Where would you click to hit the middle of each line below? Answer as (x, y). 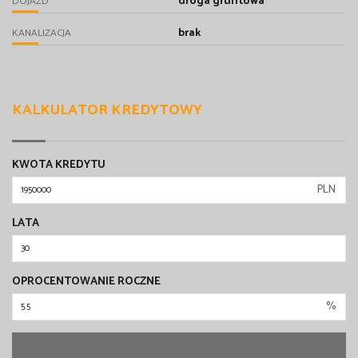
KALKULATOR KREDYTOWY (107, 111)
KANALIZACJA (42, 33)
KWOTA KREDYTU (59, 165)
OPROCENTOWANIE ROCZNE (86, 282)
